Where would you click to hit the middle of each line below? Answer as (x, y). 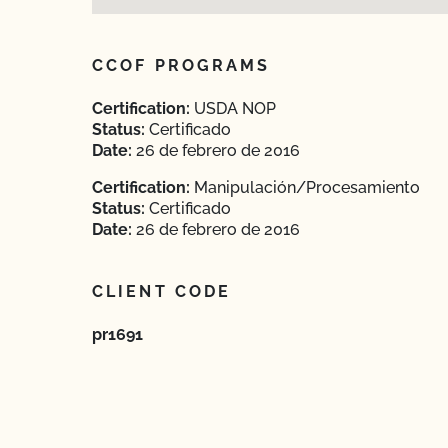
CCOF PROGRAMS (181, 65)
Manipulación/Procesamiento (305, 187)
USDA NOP (233, 108)
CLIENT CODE (162, 291)
